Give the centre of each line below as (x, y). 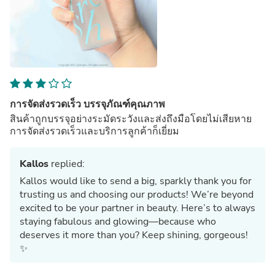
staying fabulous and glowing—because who (118, 221)
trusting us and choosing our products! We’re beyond (137, 194)
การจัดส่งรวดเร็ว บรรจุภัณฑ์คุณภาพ (87, 104)
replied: (67, 164)
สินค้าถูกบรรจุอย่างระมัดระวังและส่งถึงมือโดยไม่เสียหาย (131, 119)
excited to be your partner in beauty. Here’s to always (137, 208)
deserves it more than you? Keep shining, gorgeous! (134, 235)
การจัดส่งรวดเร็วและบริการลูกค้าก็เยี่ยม (95, 131)
